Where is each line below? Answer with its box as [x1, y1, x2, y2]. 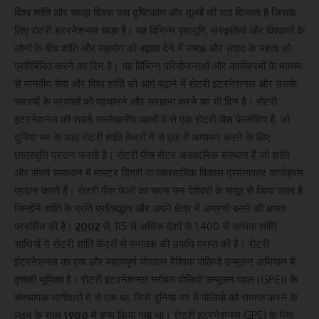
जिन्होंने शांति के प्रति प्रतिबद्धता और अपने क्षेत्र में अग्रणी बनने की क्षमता [14, 201, 286, 215]
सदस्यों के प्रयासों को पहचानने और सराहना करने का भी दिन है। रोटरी [14, 94, 277, 108]
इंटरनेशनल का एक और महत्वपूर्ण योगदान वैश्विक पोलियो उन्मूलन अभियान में [14, 254, 296, 268]
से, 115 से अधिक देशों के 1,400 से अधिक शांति [100, 219, 276, 233]
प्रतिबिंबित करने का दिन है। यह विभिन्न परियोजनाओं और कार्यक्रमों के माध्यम [14, 58, 302, 73]
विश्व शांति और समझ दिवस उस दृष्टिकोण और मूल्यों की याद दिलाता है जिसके [14, 5, 296, 19]
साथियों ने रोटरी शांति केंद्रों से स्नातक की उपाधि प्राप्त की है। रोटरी [14, 236, 269, 251]
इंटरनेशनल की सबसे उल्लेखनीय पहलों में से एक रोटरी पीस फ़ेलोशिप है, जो [14, 112, 290, 126]
